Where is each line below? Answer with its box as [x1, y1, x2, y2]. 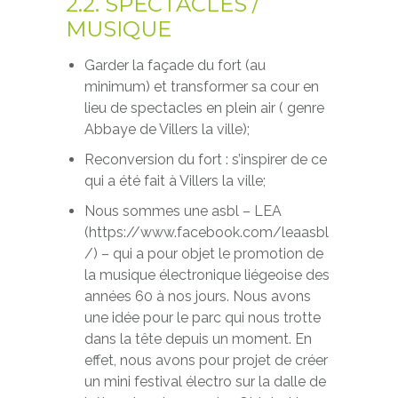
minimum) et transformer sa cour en [84, 78, 319, 95]
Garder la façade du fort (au [84, 57, 266, 74]
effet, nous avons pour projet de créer [84, 352, 328, 369]
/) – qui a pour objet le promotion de [84, 245, 323, 262]
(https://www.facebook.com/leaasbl [84, 224, 329, 241]
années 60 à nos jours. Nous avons [84, 288, 311, 305]
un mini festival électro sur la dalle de [84, 373, 326, 390]
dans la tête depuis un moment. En [84, 330, 312, 347]
